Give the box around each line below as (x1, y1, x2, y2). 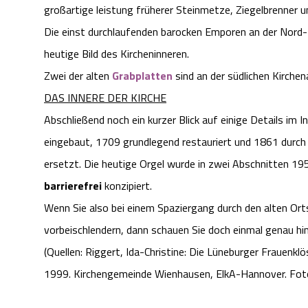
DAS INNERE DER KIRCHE (44, 89, 166, 107)
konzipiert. (102, 177, 152, 195)
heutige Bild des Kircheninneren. (44, 45, 189, 63)
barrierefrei (44, 177, 102, 195)
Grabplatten (112, 67, 173, 85)
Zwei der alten (44, 67, 112, 85)
